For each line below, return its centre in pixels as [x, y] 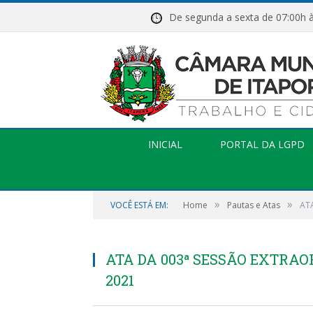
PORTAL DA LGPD [262, 145]
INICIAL [165, 145]
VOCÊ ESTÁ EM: [139, 205]
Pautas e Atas [254, 205]
